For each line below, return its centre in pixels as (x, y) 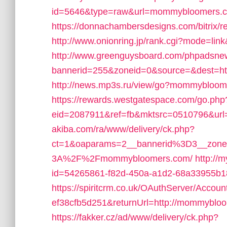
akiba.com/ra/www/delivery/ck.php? (123, 129)
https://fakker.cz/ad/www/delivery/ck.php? (135, 217)
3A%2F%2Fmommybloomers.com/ (122, 159)
